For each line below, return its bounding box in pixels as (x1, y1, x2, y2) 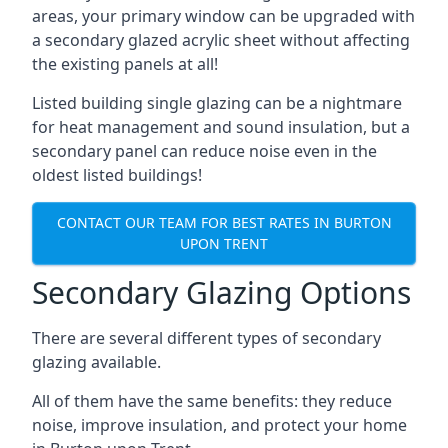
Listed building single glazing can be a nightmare (32, 91, 402, 114)
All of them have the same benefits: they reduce (32, 389, 392, 412)
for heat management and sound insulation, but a (32, 115, 410, 138)
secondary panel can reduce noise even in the (32, 139, 377, 162)
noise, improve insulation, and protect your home (32, 413, 407, 436)
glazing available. (32, 350, 161, 373)
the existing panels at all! (32, 52, 218, 75)
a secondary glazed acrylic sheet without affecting (32, 28, 410, 51)
